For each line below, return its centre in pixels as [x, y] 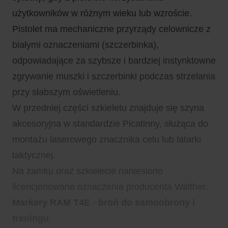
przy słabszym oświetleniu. [66, 92]
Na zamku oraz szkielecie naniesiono [88, 171]
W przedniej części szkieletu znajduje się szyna [108, 108]
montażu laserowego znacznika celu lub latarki [107, 140]
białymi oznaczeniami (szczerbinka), [85, 45]
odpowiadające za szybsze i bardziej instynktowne [114, 61]
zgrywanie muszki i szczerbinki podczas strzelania [114, 77]
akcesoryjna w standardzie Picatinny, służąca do [110, 124]
